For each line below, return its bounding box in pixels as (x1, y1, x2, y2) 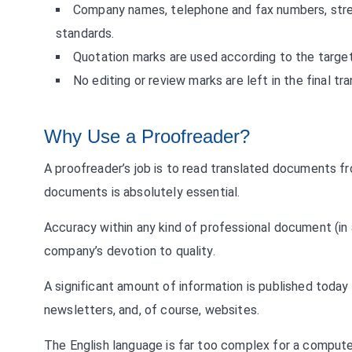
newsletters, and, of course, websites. (44, 302, 260, 317)
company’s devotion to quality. (44, 244, 215, 258)
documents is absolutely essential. (44, 185, 240, 200)
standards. (56, 26, 115, 41)
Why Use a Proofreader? (44, 126, 250, 147)
